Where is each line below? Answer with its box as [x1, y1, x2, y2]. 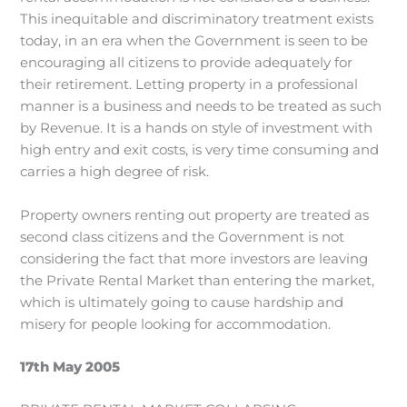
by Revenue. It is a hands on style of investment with [20, 120, 373, 137]
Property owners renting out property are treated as [20, 206, 370, 223]
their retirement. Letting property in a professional [20, 76, 359, 94]
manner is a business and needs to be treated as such [20, 98, 382, 115]
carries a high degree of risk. [20, 164, 210, 181]
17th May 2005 [20, 358, 121, 375]
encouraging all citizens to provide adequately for [20, 55, 353, 72]
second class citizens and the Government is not [20, 228, 345, 245]
